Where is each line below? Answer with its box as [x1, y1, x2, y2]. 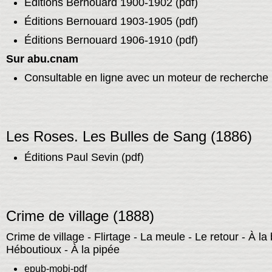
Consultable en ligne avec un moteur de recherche [24, 72, 268, 84]
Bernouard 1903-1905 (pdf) [63, 15, 198, 28]
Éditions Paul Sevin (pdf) [24, 151, 144, 164]
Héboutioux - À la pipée [5, 243, 120, 256]
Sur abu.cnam [5, 53, 78, 66]
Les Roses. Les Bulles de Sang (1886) [5, 128, 252, 145]
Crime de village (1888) [5, 208, 154, 225]
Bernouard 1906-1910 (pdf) [63, 34, 198, 47]
